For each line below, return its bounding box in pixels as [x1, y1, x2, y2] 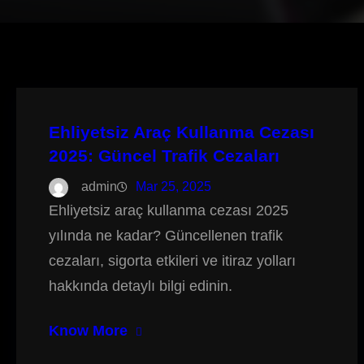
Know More [49, 323, 128, 339]
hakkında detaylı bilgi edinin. [49, 278, 232, 294]
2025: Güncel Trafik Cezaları [49, 146, 279, 165]
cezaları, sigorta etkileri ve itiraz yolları [49, 253, 296, 269]
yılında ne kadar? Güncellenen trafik [49, 227, 283, 244]
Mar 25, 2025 [136, 180, 211, 193]
